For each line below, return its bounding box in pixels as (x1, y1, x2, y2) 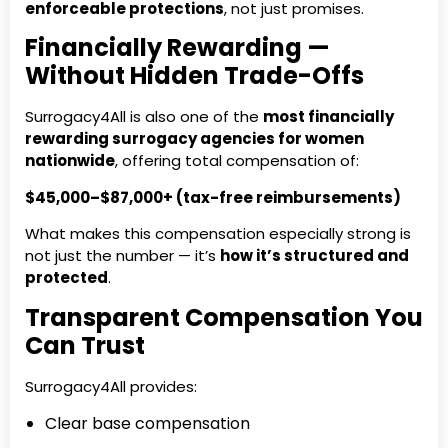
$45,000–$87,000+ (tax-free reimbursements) (25, 186, 401, 208)
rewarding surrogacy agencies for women (25, 128, 364, 150)
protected (25, 267, 108, 289)
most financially (263, 106, 394, 128)
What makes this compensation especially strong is (25, 223, 411, 245)
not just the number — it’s (25, 245, 220, 267)
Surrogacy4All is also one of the (25, 106, 263, 128)
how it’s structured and (220, 245, 409, 267)
